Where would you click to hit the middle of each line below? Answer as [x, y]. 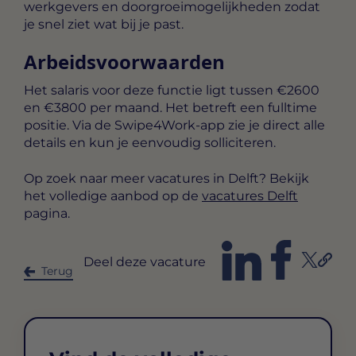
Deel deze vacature [145, 262]
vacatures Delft [250, 195]
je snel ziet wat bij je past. [104, 24]
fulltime [292, 108]
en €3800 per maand [92, 108]
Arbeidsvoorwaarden [124, 62]
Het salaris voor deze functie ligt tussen [150, 91]
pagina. [47, 213]
